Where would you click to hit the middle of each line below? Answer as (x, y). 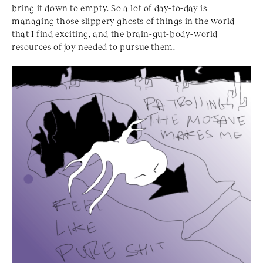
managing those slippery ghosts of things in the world (123, 21)
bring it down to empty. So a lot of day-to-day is (109, 8)
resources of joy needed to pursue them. (94, 47)
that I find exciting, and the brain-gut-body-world (115, 34)
